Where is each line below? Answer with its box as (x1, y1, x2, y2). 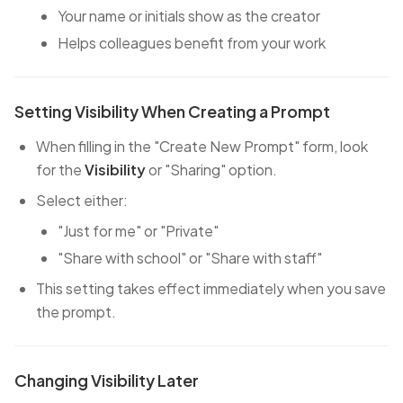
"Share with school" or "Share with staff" (58, 248, 322, 267)
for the (36, 160, 85, 179)
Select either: (36, 191, 128, 210)
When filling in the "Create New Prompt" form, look (36, 137, 368, 156)
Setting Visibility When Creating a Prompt (14, 101, 330, 121)
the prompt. (36, 302, 116, 321)
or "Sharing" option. (146, 160, 277, 179)
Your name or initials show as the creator (58, 6, 320, 25)
